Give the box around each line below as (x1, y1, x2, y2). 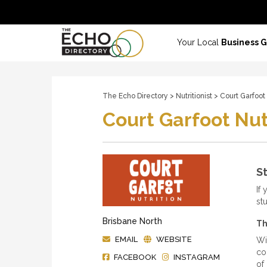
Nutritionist (176, 91, 212, 100)
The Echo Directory (103, 91, 168, 100)
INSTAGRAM (173, 252, 220, 262)
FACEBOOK (114, 252, 156, 262)
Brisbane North (103, 216, 162, 226)
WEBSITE (156, 234, 192, 244)
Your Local (177, 37, 221, 47)
